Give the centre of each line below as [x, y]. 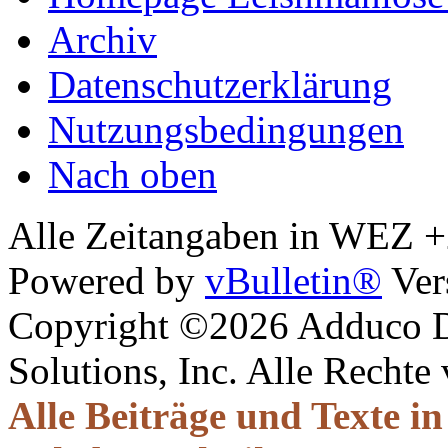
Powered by [106, 280]
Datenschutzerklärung [220, 84]
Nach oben [132, 174]
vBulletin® [293, 280]
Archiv [102, 39]
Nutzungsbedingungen [226, 129]
